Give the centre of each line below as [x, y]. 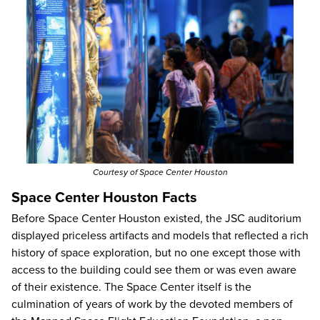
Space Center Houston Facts [104, 197]
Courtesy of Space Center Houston [160, 172]
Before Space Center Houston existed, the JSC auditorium [156, 218]
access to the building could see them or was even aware [154, 270]
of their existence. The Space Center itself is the [131, 287]
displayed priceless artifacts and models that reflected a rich [160, 235]
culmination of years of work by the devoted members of [152, 304]
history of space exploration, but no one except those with [156, 252]
